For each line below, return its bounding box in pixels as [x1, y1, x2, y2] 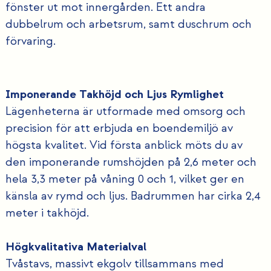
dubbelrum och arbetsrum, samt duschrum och [5, 17, 252, 32]
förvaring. [5, 34, 56, 49]
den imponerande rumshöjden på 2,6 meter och [5, 155, 256, 170]
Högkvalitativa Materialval [5, 240, 146, 255]
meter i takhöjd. [5, 206, 89, 221]
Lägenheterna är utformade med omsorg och [5, 104, 246, 119]
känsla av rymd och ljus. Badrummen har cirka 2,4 [5, 189, 261, 204]
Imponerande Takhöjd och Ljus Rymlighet [5, 87, 224, 102]
